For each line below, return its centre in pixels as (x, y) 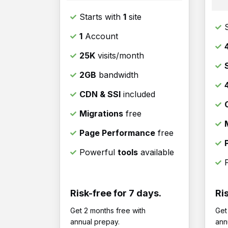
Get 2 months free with (108, 211)
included (138, 94)
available (156, 152)
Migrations (101, 114)
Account (100, 36)
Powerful (98, 152)
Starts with (101, 17)
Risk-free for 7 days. (116, 193)
